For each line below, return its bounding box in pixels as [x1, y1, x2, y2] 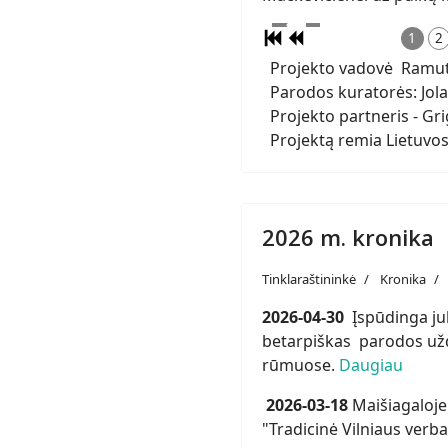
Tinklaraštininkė [262, 269, 356, 288]
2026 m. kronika [262, 221, 434, 252]
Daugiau [339, 353, 403, 376]
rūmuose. [262, 353, 339, 376]
